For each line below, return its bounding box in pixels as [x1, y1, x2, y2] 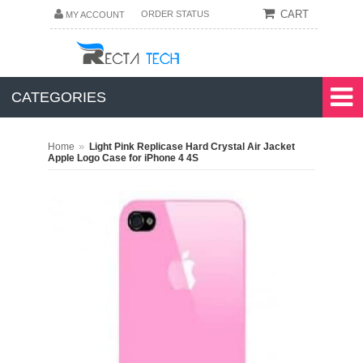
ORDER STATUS [140, 9, 209, 19]
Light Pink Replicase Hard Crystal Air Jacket [89, 141, 295, 152]
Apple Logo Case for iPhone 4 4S [48, 152, 199, 164]
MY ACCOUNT [65, 10, 125, 19]
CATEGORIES [11, 89, 106, 105]
